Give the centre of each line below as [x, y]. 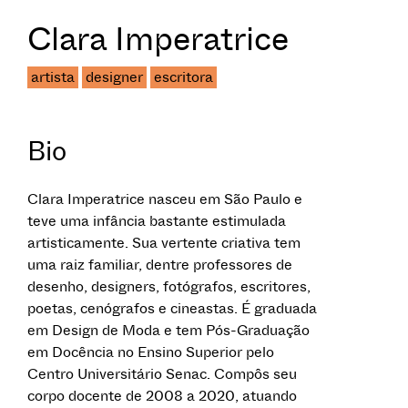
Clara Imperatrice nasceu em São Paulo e [165, 199]
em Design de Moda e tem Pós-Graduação [168, 330]
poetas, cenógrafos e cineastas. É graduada [172, 308]
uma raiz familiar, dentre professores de [160, 265]
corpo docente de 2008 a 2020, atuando [162, 396]
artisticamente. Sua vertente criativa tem [164, 243]
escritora [184, 77]
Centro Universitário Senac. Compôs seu [162, 374]
